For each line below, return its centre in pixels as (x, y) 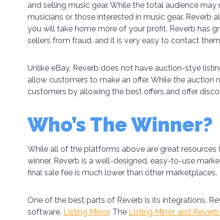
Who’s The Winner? (120, 124)
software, (45, 212)
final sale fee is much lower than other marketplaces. (123, 173)
